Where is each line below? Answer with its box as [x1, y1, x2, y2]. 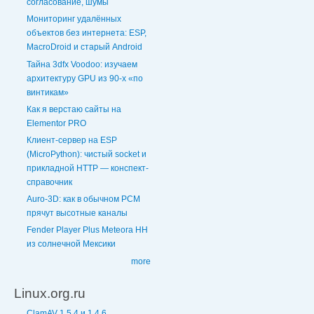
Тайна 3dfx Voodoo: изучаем [27, 59, 137, 69]
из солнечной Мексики [27, 239, 116, 250]
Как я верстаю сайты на [27, 104, 121, 114]
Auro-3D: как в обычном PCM [27, 194, 140, 205]
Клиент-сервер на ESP [27, 135, 117, 146]
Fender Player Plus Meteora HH [27, 225, 148, 235]
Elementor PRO [27, 118, 86, 128]
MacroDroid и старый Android [27, 42, 142, 53]
